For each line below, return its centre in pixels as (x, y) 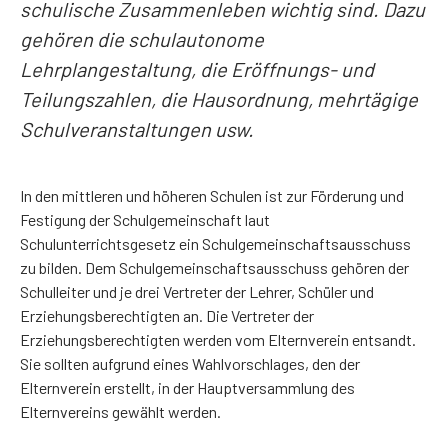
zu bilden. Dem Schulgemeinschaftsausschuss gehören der (214, 267)
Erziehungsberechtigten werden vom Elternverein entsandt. (218, 339)
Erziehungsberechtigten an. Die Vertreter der (167, 315)
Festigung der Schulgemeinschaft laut (145, 219)
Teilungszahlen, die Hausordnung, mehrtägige (219, 99)
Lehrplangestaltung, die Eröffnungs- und (197, 69)
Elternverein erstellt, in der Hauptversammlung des (187, 387)
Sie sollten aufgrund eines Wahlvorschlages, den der (190, 363)
